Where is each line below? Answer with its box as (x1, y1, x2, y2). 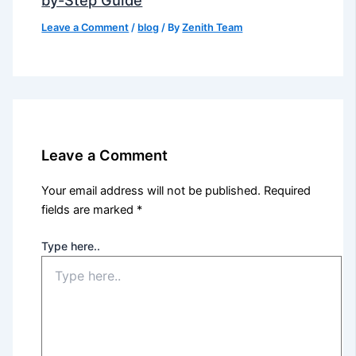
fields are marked (41, 202, 137, 217)
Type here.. (41, 238, 101, 253)
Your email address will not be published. (41, 183, 261, 198)
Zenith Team (182, 21, 243, 33)
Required (264, 183, 311, 198)
